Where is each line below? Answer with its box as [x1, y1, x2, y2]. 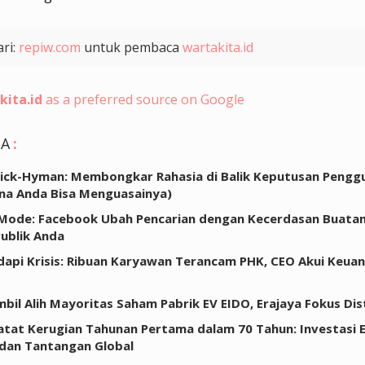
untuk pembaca [81, 38, 182, 57]
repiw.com [19, 38, 81, 57]
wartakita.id [182, 38, 253, 57]
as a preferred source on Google [42, 90, 244, 109]
